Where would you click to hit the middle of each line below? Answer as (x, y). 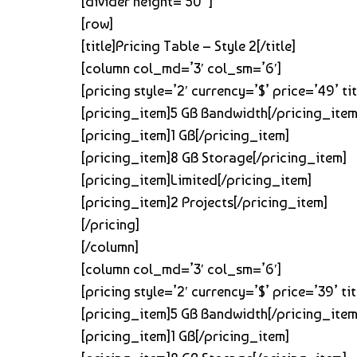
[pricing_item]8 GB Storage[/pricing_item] (214, 157)
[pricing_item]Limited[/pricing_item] (196, 179)
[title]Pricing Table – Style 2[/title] (188, 45)
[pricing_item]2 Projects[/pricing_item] (204, 202)
